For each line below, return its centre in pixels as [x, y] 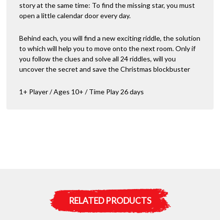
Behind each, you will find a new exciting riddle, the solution [110, 38]
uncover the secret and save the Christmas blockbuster [105, 69]
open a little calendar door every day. [75, 16]
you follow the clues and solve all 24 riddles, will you [97, 59]
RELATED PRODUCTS [110, 200]
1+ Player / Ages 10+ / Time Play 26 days [82, 92]
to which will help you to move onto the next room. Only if [107, 49]
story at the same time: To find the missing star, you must [107, 5]
